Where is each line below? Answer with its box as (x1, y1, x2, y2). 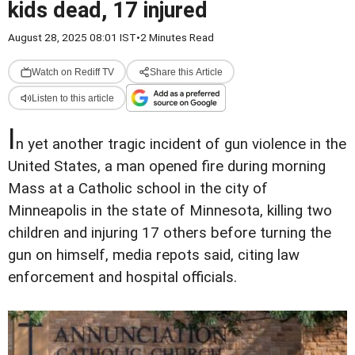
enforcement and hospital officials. (8, 269, 237, 286)
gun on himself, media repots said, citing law (8, 246, 300, 264)
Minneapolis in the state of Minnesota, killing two (8, 202, 332, 219)
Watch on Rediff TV (31, 66, 114, 78)
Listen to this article (31, 92, 114, 104)
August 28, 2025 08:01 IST (8, 31, 136, 44)
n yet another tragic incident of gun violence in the (16, 136, 346, 153)
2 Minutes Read (140, 31, 214, 44)
